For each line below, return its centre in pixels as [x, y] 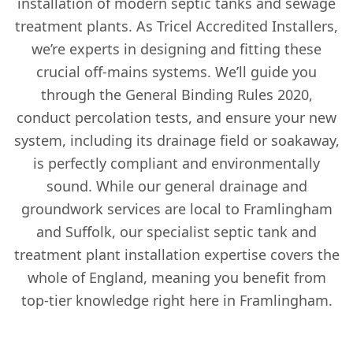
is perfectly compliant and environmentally [176, 163]
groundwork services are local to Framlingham [176, 208]
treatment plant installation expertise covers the [176, 254]
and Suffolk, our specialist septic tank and [176, 231]
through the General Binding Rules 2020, [176, 94]
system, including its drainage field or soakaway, [176, 140]
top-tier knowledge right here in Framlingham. [176, 300]
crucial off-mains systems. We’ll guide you [176, 71]
